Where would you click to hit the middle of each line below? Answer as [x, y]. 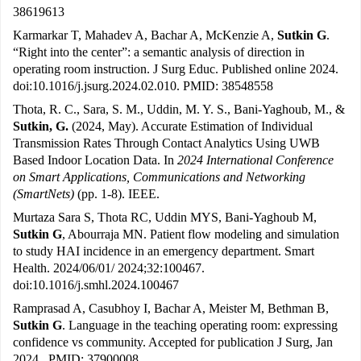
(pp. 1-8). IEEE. [117, 194]
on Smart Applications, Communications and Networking [159, 177]
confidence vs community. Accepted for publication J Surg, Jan [173, 342]
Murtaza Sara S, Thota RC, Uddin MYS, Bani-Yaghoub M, [165, 218]
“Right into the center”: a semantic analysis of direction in [159, 52]
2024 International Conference [255, 160]
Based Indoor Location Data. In [95, 160]
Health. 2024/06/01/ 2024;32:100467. [109, 268]
